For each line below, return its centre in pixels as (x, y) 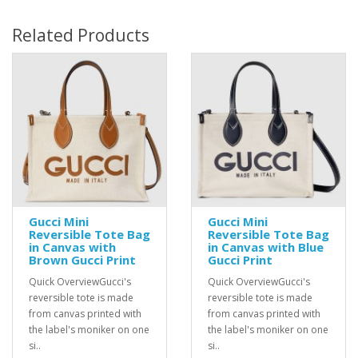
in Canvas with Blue (266, 247)
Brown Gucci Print (82, 260)
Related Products (81, 35)
